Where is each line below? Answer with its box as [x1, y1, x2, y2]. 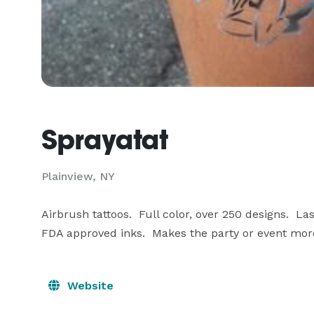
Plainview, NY [41, 170, 115, 183]
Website [64, 279, 114, 292]
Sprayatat [41, 123, 168, 156]
